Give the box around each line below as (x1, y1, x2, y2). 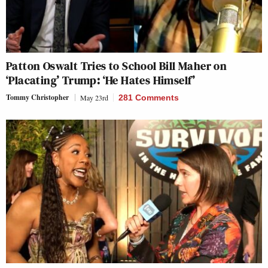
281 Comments (118, 92, 179, 102)
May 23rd (80, 92, 108, 102)
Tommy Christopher (6, 92, 69, 102)
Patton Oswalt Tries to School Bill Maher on (6, 57, 227, 74)
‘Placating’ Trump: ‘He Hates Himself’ (6, 71, 196, 89)
